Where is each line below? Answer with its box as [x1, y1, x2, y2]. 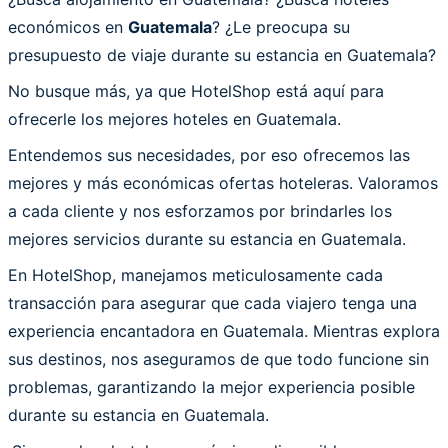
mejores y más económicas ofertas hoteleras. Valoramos [8, 172, 438, 193]
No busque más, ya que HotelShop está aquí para [8, 80, 384, 101]
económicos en [8, 16, 128, 37]
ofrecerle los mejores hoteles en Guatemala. [8, 108, 341, 129]
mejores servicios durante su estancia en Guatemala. [8, 228, 406, 249]
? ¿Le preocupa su [212, 16, 350, 37]
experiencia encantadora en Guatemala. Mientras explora [8, 320, 440, 341]
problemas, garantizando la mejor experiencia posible [8, 376, 415, 397]
